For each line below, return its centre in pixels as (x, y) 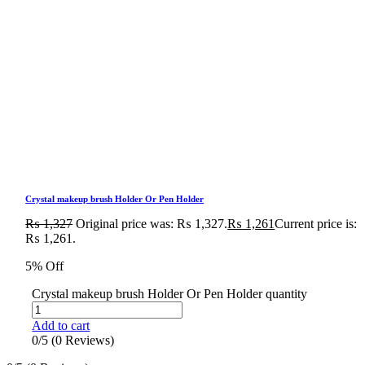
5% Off (45, 266)
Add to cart (61, 325)
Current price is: (316, 223)
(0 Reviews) (83, 340)
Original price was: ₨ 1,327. (152, 223)
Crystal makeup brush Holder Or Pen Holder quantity (170, 293)
